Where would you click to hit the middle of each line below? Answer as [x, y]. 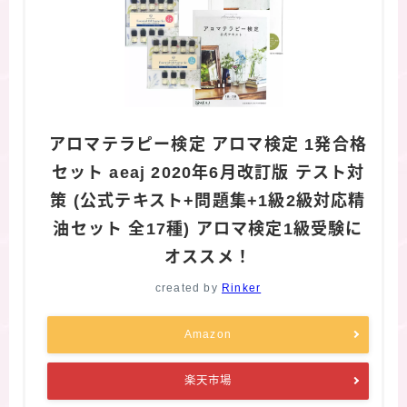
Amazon [208, 334]
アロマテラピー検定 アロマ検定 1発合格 [208, 144]
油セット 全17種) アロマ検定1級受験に [208, 228]
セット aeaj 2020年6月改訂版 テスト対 [208, 172]
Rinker [242, 288]
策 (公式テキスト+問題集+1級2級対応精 [208, 200]
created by [188, 288]
